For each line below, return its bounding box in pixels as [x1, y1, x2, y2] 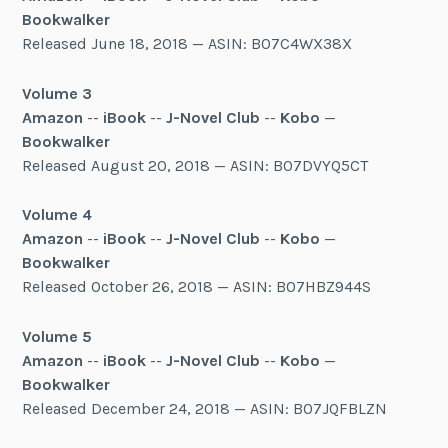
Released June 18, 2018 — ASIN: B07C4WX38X [22, 34, 353, 54]
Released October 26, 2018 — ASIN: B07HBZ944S [22, 277, 372, 297]
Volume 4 [22, 205, 93, 225]
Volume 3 [22, 83, 93, 103]
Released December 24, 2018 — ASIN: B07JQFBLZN [22, 398, 388, 418]
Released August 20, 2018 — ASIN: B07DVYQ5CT [22, 155, 369, 175]
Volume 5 [22, 326, 93, 346]
